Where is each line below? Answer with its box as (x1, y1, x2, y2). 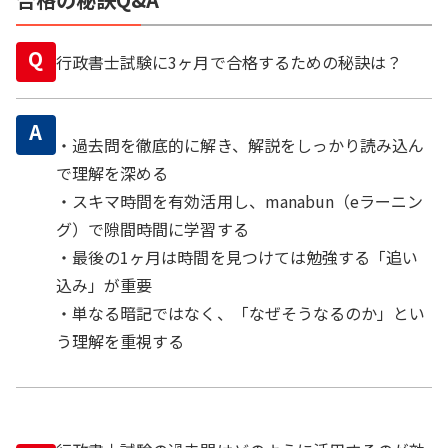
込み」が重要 (56, 273, 153, 297)
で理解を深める (56, 161, 169, 185)
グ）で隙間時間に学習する (56, 217, 249, 241)
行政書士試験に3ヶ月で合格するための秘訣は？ (56, 50, 403, 74)
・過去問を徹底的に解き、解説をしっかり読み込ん (56, 133, 425, 157)
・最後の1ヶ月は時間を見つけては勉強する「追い (56, 245, 419, 269)
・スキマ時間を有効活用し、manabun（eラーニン (56, 189, 424, 213)
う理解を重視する (56, 329, 185, 353)
